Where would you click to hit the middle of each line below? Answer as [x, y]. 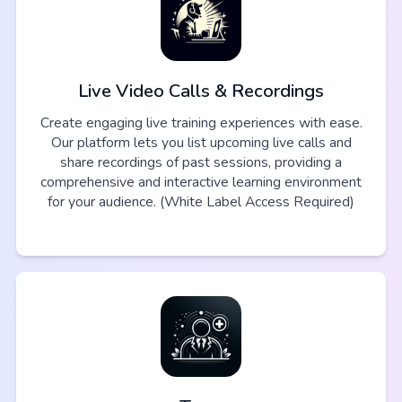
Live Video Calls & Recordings [201, 91]
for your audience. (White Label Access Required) [201, 201]
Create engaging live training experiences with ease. [201, 122]
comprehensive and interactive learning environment [201, 182]
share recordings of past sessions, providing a [201, 162]
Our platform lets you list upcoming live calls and [201, 142]
